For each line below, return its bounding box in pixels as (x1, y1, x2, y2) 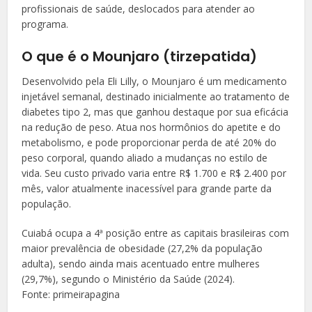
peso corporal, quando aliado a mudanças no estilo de (22, 151, 268, 165)
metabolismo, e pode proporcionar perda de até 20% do (22, 136, 277, 150)
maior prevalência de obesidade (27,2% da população (22, 242, 263, 256)
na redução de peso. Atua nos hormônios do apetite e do (22, 120, 281, 134)
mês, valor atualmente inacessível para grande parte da (22, 182, 272, 196)
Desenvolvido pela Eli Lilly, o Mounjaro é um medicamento (22, 75, 288, 88)
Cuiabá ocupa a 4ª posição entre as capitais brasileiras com (22, 226, 290, 240)
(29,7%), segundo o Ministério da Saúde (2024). (22, 272, 235, 286)
